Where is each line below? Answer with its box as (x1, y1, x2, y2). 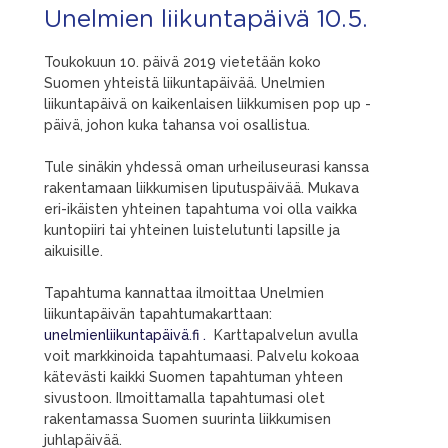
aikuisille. (44, 243, 103, 259)
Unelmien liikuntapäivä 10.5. (44, 8, 368, 32)
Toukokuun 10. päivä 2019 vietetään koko (44, 54, 321, 70)
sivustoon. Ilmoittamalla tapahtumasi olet (44, 390, 325, 406)
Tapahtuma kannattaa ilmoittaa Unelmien (44, 285, 324, 301)
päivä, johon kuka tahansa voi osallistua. (44, 117, 310, 133)
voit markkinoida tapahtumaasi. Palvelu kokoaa (44, 348, 359, 364)
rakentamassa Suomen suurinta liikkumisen (44, 411, 331, 427)
